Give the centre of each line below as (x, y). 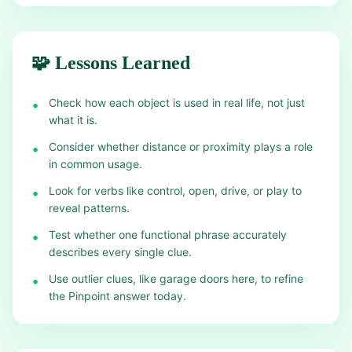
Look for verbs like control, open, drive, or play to (175, 191)
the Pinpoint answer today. (117, 296)
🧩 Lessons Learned (111, 63)
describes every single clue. (120, 252)
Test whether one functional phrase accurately (168, 235)
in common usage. (95, 164)
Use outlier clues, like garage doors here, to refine (176, 279)
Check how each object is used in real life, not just (177, 103)
